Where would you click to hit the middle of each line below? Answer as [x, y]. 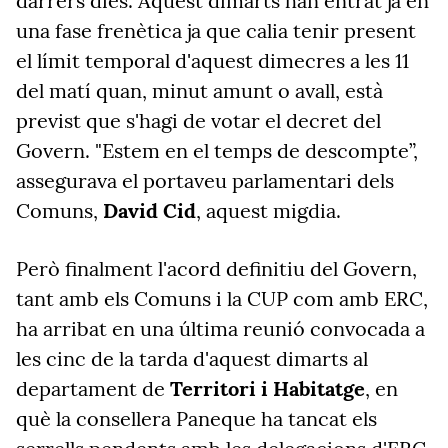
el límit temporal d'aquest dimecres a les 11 [212, 60]
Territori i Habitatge [265, 388]
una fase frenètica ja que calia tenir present [216, 30]
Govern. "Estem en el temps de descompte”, [217, 150]
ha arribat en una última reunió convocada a [220, 328]
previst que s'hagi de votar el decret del [198, 120]
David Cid [149, 210]
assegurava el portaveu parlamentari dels [205, 180]
